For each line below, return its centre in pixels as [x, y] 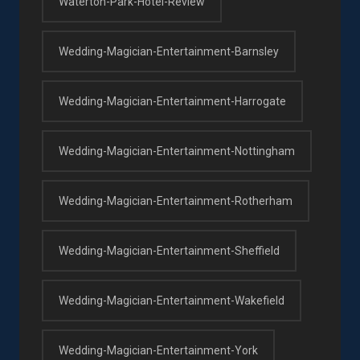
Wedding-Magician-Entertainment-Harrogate [172, 101]
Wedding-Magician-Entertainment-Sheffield [169, 250]
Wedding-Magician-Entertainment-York [158, 350]
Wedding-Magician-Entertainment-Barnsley [169, 51]
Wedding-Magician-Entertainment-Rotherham [176, 200]
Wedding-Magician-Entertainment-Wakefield [172, 300]
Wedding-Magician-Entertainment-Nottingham [177, 151]
